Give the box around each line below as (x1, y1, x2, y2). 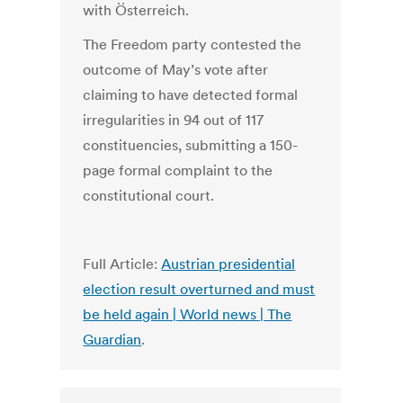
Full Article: (83, 255, 162, 273)
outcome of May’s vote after (83, 60, 269, 79)
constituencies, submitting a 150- (83, 136, 299, 155)
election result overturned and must (83, 280, 316, 299)
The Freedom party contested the (83, 35, 302, 54)
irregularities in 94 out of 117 (83, 111, 264, 130)
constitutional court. (83, 186, 215, 205)
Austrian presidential (161, 255, 296, 273)
